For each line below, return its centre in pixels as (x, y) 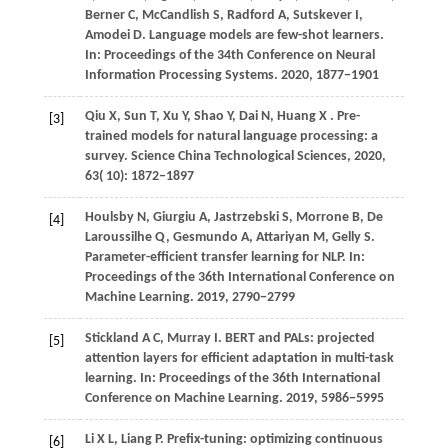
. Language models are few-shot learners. (262, 36)
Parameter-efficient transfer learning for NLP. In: (224, 258)
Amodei (108, 36)
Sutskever (323, 16)
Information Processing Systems (179, 76)
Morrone (323, 218)
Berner (106, 16)
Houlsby (110, 218)
